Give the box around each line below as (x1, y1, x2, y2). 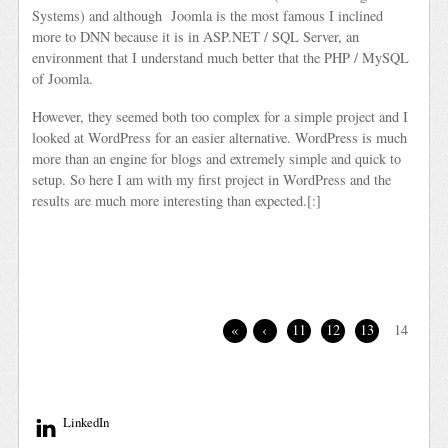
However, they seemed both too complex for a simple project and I (32, 107, 409, 127)
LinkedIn (60, 413, 110, 432)
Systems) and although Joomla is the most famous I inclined (32, 6, 384, 26)
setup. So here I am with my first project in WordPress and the (32, 170, 392, 190)
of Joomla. (32, 69, 94, 89)
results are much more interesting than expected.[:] (32, 191, 322, 211)
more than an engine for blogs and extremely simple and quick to (32, 149, 402, 169)
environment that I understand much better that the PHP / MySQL (32, 48, 410, 68)
